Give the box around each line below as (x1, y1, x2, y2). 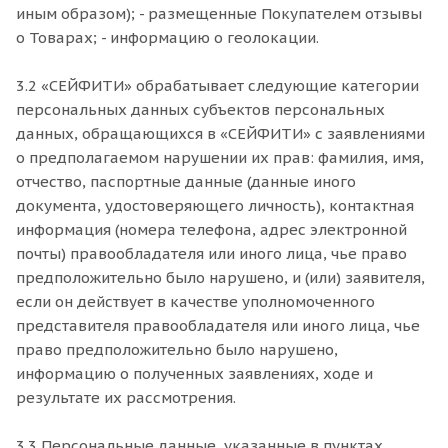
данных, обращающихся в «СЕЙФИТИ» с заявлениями (16, 124, 425, 143)
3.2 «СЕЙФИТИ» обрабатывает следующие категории (16, 76, 419, 95)
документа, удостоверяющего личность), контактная (16, 196, 414, 215)
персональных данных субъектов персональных (16, 100, 385, 119)
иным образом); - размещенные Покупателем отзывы (16, 4, 422, 23)
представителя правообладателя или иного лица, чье (16, 316, 420, 335)
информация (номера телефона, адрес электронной (16, 220, 407, 239)
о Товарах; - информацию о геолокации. (16, 28, 319, 47)
